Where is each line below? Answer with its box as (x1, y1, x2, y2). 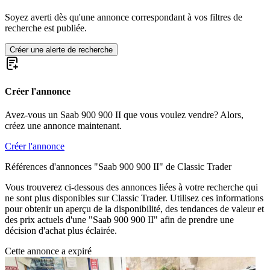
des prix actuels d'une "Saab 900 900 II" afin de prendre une (5, 214, 234, 225)
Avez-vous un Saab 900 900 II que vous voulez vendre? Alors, (5, 109, 243, 120)
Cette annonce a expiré (5, 245, 92, 256)
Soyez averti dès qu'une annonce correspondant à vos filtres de (5, 12, 242, 23)
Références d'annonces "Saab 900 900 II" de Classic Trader (5, 161, 231, 172)
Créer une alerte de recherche (10, 45, 113, 55)
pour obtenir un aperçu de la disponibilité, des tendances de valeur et (5, 203, 264, 214)
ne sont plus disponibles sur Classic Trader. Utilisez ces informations (5, 192, 263, 203)
